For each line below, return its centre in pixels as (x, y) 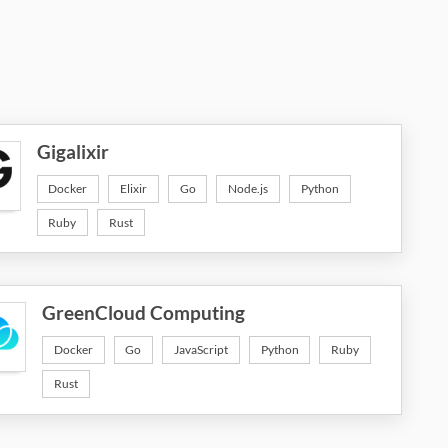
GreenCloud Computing (144, 313)
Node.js (248, 189)
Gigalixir (72, 152)
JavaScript (201, 350)
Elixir (134, 189)
